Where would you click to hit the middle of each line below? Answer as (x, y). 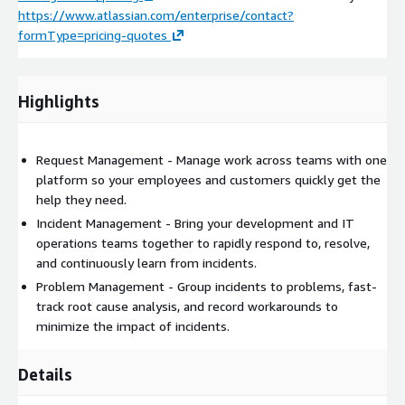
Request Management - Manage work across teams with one (212, 159)
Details (45, 374)
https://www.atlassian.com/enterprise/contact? (156, 14)
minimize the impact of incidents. (133, 325)
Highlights (59, 101)
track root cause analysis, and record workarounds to (187, 306)
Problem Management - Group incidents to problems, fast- (207, 286)
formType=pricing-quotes (93, 34)
